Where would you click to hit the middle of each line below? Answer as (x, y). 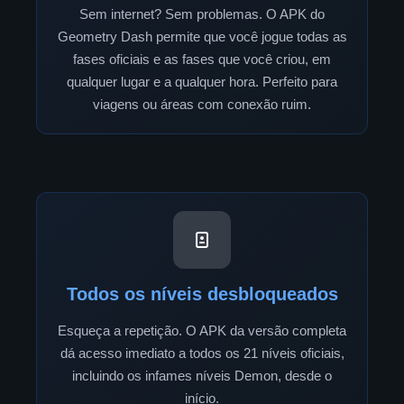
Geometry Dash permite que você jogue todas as (202, 37)
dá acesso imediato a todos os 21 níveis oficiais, (202, 353)
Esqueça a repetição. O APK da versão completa (202, 331)
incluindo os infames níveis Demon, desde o (202, 376)
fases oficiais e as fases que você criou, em (202, 60)
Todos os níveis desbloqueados (202, 294)
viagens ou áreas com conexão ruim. (202, 105)
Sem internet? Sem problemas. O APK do (202, 14)
